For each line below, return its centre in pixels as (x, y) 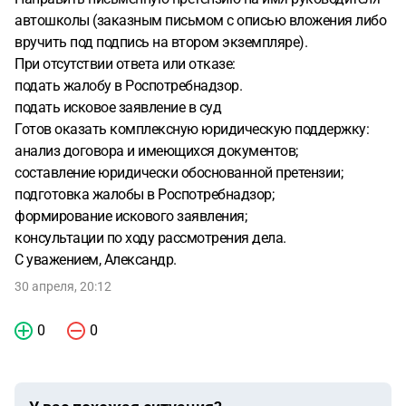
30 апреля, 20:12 (63, 286)
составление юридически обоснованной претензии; (179, 173)
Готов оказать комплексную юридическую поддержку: (192, 129)
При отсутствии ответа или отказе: (125, 64)
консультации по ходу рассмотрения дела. (150, 238)
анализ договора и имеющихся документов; (156, 151)
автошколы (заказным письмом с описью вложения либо (200, 20)
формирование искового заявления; (130, 216)
